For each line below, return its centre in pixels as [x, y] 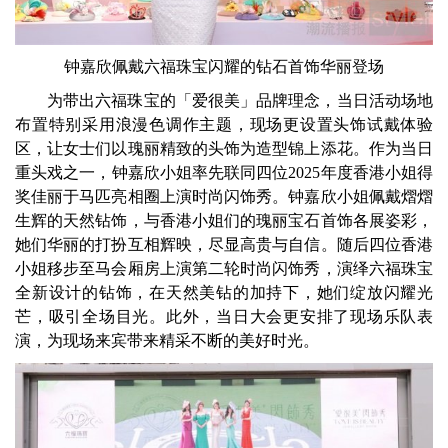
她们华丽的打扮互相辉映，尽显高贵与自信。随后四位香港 [224, 245]
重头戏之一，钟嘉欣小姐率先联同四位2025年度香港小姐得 [224, 173]
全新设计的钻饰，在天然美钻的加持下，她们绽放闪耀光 [224, 293]
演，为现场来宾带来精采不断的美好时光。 [167, 341]
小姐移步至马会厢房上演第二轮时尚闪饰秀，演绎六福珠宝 [224, 269]
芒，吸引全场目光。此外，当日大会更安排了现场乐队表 [224, 317]
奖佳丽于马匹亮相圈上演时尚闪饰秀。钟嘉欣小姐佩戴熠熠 [224, 197]
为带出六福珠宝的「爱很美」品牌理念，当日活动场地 [240, 101]
